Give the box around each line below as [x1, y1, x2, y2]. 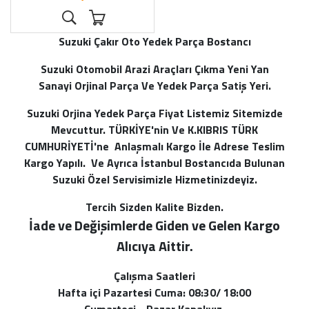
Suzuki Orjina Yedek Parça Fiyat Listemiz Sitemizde [26, 105, 283, 122]
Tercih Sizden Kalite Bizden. [86, 199, 223, 216]
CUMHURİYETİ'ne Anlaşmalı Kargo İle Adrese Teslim [24, 138, 285, 155]
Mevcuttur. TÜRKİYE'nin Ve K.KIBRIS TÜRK [51, 121, 258, 139]
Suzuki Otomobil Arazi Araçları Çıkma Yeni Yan [40, 61, 269, 78]
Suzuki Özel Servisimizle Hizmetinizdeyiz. [52, 171, 257, 188]
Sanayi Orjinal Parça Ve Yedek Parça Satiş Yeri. [38, 77, 271, 94]
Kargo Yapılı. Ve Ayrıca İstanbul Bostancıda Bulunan [24, 154, 285, 172]
